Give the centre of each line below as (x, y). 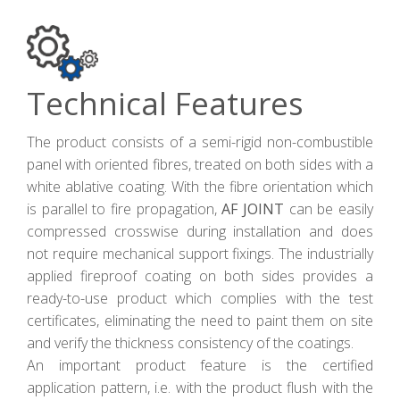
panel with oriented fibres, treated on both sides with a (200, 164)
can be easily (331, 208)
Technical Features (165, 103)
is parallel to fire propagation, (125, 208)
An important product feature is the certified (200, 365)
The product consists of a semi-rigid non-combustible (200, 142)
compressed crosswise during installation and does (200, 231)
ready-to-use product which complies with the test (200, 298)
